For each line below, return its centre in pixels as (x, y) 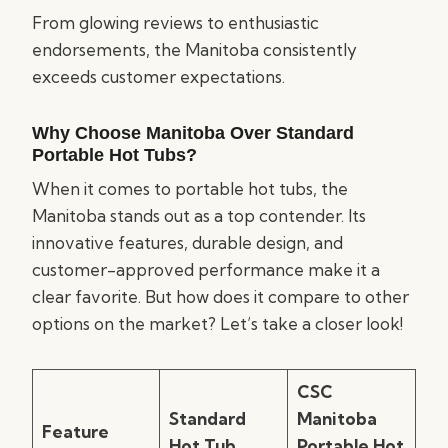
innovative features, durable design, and (187, 242)
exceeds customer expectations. (158, 76)
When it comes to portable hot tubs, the (190, 188)
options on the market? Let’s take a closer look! (217, 323)
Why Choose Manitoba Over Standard (193, 133)
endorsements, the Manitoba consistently (194, 49)
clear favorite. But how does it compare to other (220, 296)
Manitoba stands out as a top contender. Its (199, 215)
